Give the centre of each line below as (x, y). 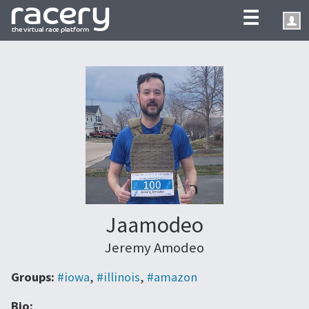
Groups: (34, 277)
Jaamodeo (154, 225)
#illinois (118, 277)
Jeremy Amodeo (154, 247)
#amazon (172, 277)
